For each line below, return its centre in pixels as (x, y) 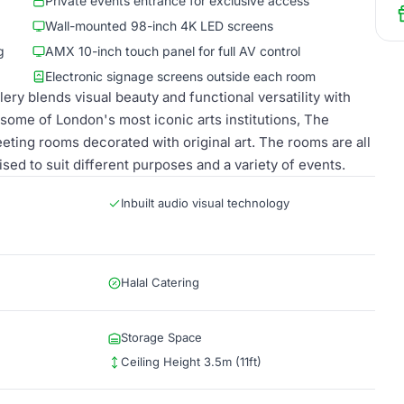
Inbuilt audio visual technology (205, 203)
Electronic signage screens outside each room (180, 76)
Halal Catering (160, 282)
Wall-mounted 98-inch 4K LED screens (159, 26)
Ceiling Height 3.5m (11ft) (191, 362)
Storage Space (161, 337)
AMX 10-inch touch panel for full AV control (173, 51)
